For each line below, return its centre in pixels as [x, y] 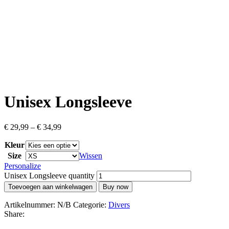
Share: [14, 214]
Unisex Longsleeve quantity [49, 175]
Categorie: [91, 204]
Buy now [116, 187]
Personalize [22, 166]
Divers [119, 204]
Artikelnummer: [31, 204]
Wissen [91, 155]
